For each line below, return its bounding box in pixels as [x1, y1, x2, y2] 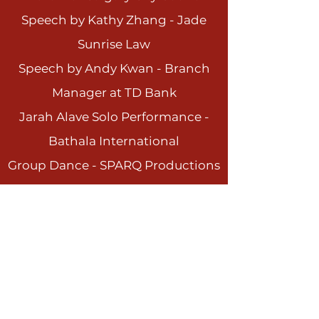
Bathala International [48, 134, 179, 148]
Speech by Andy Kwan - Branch [18, 61, 210, 75]
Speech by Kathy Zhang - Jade [21, 13, 206, 27]
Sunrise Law [78, 37, 150, 51]
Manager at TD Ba [51, 85, 161, 100]
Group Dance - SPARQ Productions [8, 158, 220, 172]
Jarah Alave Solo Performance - [19, 110, 209, 124]
